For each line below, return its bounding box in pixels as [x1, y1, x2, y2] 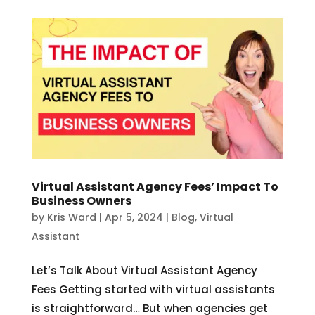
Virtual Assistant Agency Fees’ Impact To [31, 179, 278, 195]
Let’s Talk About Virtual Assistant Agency [31, 263, 257, 278]
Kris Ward [46, 210, 96, 225]
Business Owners [31, 193, 131, 210]
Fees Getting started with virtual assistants [31, 282, 275, 297]
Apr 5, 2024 [104, 210, 163, 225]
